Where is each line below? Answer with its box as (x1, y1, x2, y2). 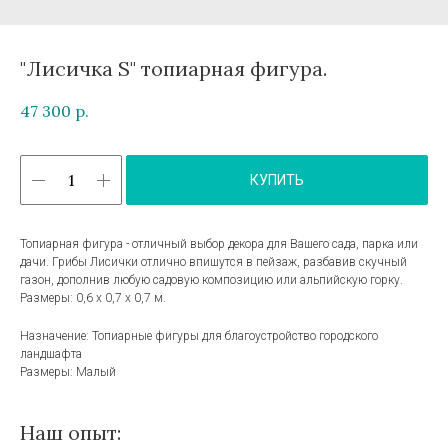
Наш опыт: (20, 420, 121, 446)
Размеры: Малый (20, 365, 116, 380)
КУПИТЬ (250, 172, 304, 189)
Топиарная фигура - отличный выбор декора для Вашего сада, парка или (20, 237, 418, 252)
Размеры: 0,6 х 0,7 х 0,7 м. (20, 291, 166, 306)
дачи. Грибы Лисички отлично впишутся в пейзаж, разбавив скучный (20, 255, 407, 270)
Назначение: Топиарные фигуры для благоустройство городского (20, 329, 378, 344)
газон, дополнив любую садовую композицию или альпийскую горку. (20, 273, 403, 288)
